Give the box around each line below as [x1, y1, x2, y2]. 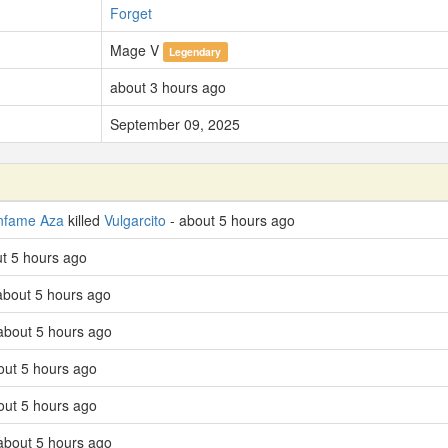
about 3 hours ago [110, 77, 226, 98]
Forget [110, 3, 152, 24]
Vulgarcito [104, 210, 166, 231]
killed [64, 210, 104, 231]
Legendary [169, 44, 222, 60]
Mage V [110, 40, 163, 61]
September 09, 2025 [110, 114, 240, 135]
